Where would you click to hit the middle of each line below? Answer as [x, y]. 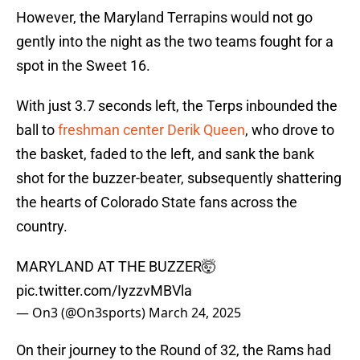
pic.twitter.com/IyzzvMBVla [104, 291]
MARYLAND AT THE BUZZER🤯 [116, 267]
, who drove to [290, 130]
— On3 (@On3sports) [82, 313]
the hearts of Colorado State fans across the [157, 202]
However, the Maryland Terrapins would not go [164, 18]
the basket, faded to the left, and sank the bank [165, 154]
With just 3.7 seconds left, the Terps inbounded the [177, 106]
